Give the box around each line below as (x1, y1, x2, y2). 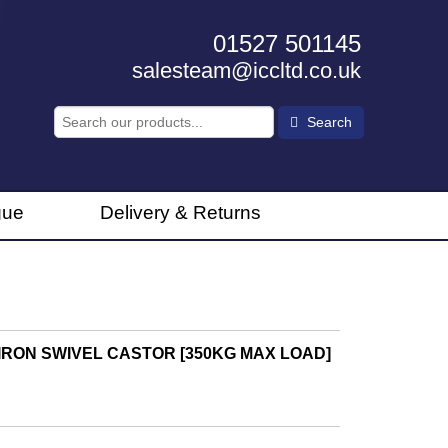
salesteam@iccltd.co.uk (132, 58, 361, 83)
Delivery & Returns (100, 201, 262, 223)
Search (302, 114, 352, 131)
